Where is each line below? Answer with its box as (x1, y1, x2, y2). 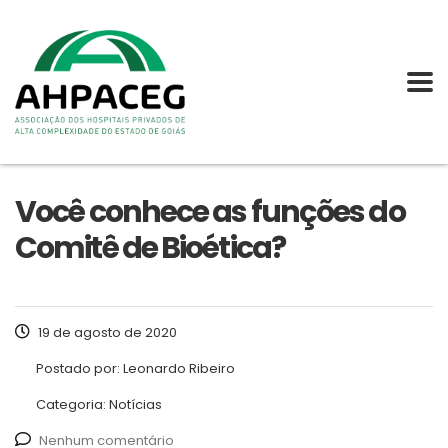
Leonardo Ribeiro (123, 359, 235, 379)
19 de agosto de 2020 (35, 323, 177, 343)
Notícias (109, 395, 162, 415)
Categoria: (36, 395, 109, 415)
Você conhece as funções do (15, 191, 405, 234)
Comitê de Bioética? (15, 227, 285, 270)
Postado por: (36, 359, 123, 379)
